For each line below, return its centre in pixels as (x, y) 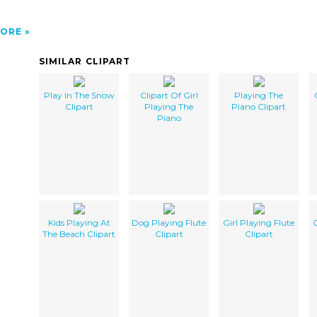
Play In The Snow (79, 95)
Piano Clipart (259, 106)
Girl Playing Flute (259, 222)
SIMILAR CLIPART (85, 61)
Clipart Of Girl (169, 95)
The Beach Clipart (79, 234)
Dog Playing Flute (169, 222)
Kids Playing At (79, 222)
